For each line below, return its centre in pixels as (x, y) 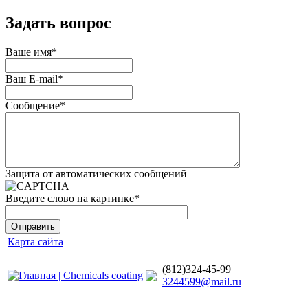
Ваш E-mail (32, 78)
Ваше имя (29, 52)
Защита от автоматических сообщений (96, 173)
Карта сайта (35, 241)
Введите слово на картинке (70, 198)
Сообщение (33, 105)
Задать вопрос (58, 22)
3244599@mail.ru (202, 281)
